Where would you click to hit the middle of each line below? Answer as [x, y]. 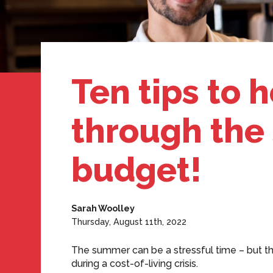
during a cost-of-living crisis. [135, 264]
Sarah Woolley [103, 208]
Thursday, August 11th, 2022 [129, 222]
